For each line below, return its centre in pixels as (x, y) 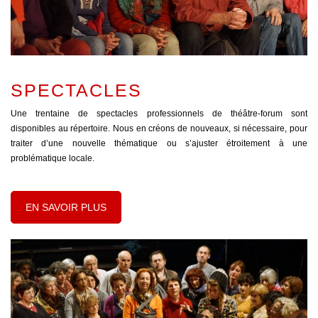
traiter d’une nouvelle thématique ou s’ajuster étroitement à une (159, 143)
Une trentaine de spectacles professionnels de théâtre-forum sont (159, 113)
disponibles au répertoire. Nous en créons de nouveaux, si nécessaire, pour (159, 128)
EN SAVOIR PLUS (66, 207)
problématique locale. (53, 158)
